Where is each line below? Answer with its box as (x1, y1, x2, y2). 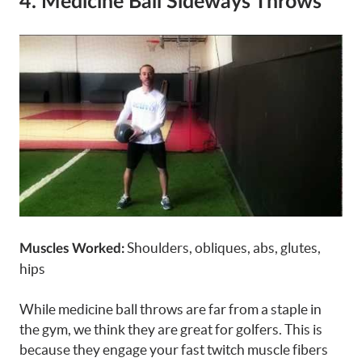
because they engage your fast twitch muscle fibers (19, 342, 328, 358)
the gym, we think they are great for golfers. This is (19, 322, 322, 338)
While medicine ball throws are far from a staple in (19, 301, 322, 318)
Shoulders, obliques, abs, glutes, (124, 239, 321, 255)
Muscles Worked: (19, 241, 124, 255)
